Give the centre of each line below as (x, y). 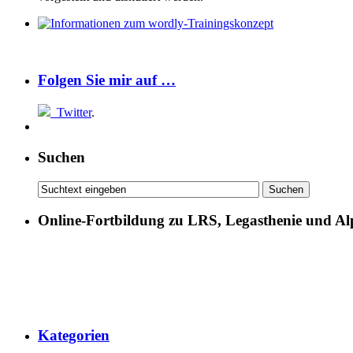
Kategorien (74, 335)
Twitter (74, 113)
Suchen (61, 157)
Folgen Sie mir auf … (107, 80)
